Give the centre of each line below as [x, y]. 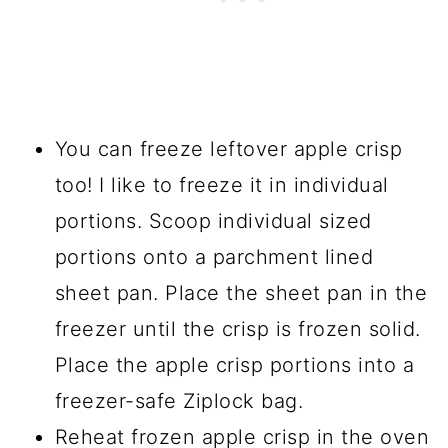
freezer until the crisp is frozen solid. [237, 329]
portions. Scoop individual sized [213, 221]
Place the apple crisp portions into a [234, 365]
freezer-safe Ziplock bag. [179, 401]
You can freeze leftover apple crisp [228, 149]
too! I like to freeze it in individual [221, 185]
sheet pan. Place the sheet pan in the [241, 293]
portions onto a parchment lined [214, 257]
